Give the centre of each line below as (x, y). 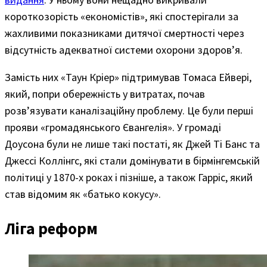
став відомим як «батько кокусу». (83, 194)
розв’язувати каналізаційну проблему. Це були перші (129, 110)
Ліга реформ (51, 229)
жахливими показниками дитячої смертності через (125, 33)
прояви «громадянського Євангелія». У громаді (113, 127)
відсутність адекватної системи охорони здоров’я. (124, 49)
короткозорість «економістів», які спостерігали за (122, 16)
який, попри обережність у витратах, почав (105, 94)
